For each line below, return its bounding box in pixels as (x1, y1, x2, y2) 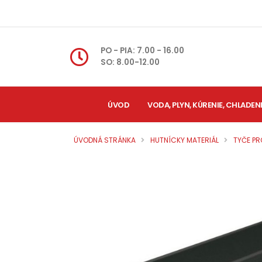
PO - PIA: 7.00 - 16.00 (101, 45, 185, 56)
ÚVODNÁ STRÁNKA (74, 135, 136, 145)
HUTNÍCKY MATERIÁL (150, 135, 219, 145)
